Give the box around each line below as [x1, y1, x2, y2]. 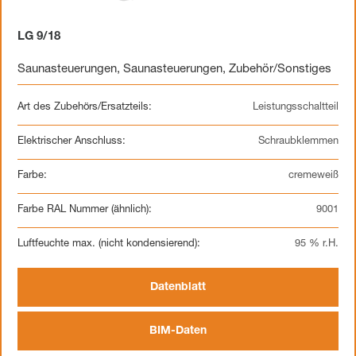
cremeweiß [288, 171, 339, 181]
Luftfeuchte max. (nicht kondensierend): [17, 239, 200, 250]
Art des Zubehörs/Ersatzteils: [17, 103, 152, 113]
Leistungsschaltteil [253, 103, 339, 113]
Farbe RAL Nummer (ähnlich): [17, 205, 152, 215]
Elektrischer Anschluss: [17, 137, 126, 147]
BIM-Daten [149, 326, 207, 337]
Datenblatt [150, 282, 206, 293]
